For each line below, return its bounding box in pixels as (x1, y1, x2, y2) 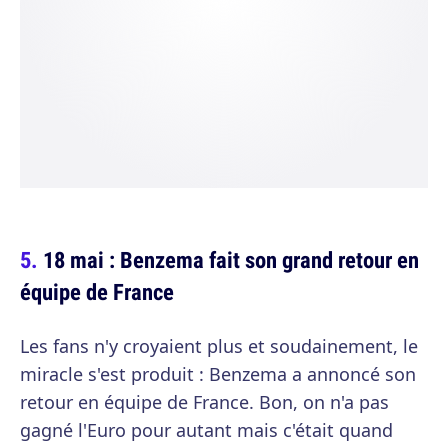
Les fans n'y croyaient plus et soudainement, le (20, 334, 418, 359)
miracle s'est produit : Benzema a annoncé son (20, 362, 416, 387)
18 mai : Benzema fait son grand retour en (43, 244, 419, 276)
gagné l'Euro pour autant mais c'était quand (20, 418, 393, 443)
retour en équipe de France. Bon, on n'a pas (20, 390, 389, 415)
